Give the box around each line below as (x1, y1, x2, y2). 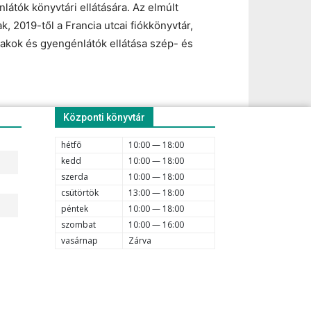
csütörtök (61, 186, 99, 199)
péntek (61, 202, 88, 215)
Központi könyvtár (63, 111, 145, 123)
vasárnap (61, 234, 98, 246)
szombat (61, 218, 96, 230)
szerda (61, 170, 88, 183)
